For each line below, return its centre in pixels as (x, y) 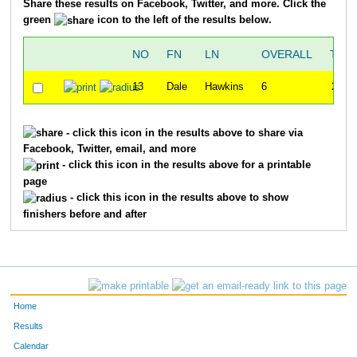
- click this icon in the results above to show (177, 197)
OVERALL (286, 55)
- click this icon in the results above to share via (182, 133)
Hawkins (224, 87)
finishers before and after (84, 214)
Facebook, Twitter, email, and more (109, 149)
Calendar (31, 345)
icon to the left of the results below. (182, 20)
